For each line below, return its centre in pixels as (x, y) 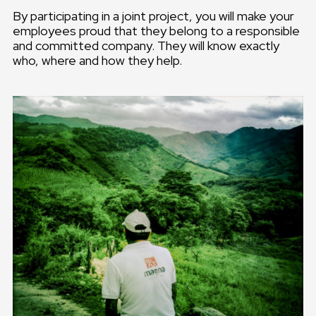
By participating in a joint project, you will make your (153, 16)
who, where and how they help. (97, 61)
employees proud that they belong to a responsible (156, 31)
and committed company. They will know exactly (146, 46)
